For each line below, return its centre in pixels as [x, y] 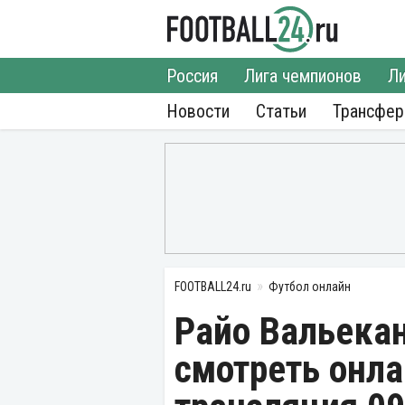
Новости [198, 111]
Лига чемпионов [303, 76]
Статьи [281, 111]
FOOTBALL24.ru [213, 287]
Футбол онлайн [310, 287]
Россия [192, 76]
